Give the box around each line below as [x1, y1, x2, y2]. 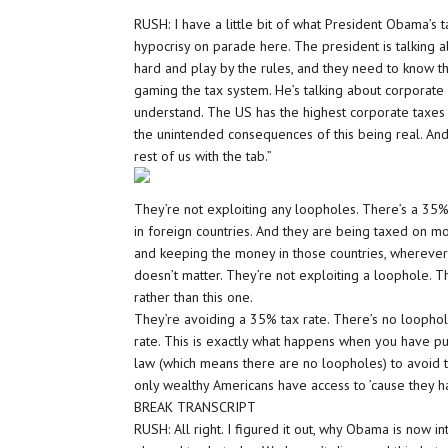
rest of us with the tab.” [134, 147, 273, 165]
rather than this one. [134, 288, 254, 306]
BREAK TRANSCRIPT [134, 398, 257, 416]
